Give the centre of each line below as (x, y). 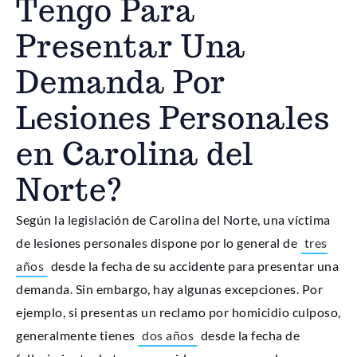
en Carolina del (135, 154)
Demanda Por (121, 82)
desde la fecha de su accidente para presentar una (193, 266)
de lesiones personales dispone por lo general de (158, 243)
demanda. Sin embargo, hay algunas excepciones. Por (169, 289)
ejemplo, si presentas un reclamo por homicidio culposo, (178, 312)
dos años (168, 335)
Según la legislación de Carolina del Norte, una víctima (173, 220)
